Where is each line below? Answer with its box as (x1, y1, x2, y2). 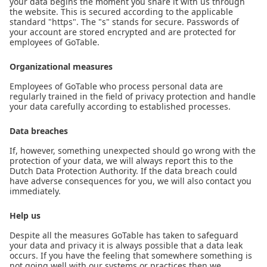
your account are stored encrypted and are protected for (10, 26, 236, 38)
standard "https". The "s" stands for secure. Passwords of (10, 16, 239, 27)
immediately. (10, 185, 61, 197)
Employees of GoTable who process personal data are (10, 80, 223, 92)
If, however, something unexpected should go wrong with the (10, 145, 256, 156)
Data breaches (10, 125, 68, 136)
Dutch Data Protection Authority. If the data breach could (10, 165, 237, 176)
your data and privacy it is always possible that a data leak (10, 240, 243, 251)
